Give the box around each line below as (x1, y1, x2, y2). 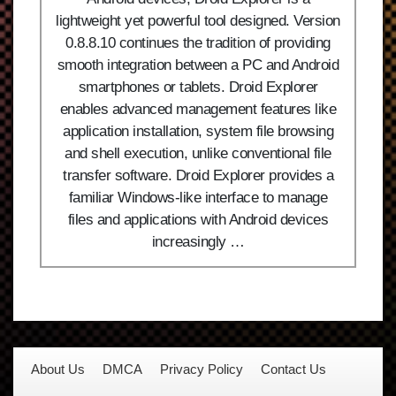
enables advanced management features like (59, 101, 337, 118)
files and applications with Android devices (67, 211, 329, 228)
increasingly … (151, 233, 245, 250)
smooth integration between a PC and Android (57, 57, 339, 73)
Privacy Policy (160, 362, 243, 377)
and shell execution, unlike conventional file (65, 145, 331, 162)
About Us (31, 362, 85, 377)
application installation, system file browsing (63, 123, 333, 140)
